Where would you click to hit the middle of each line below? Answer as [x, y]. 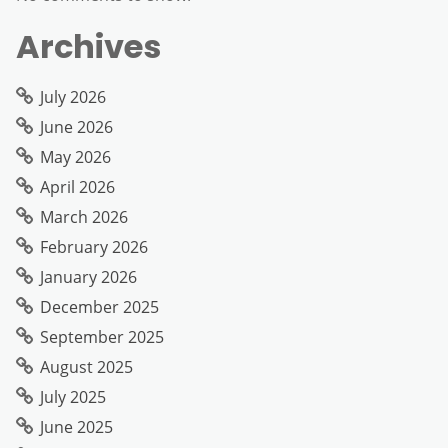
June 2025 [76, 426]
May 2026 [75, 156]
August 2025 [86, 366]
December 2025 [99, 306]
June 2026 [76, 126]
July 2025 [73, 396]
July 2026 [73, 96]
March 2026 [84, 216]
